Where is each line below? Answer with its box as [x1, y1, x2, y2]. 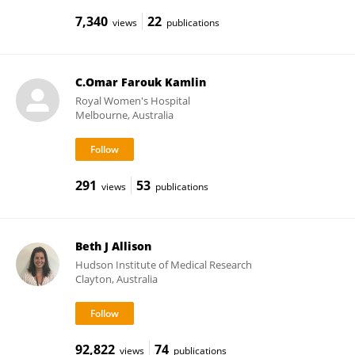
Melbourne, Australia [74, 108, 174, 122]
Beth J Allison [74, 239, 151, 254]
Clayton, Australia [74, 272, 158, 286]
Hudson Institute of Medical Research [74, 258, 252, 272]
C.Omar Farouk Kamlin [74, 74, 206, 90]
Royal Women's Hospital [74, 94, 190, 108]
